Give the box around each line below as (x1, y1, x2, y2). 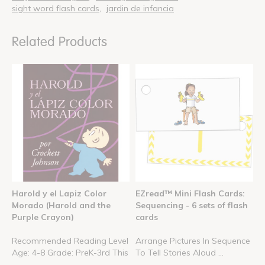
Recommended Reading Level (12, 235, 128, 246)
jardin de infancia (106, 2, 174, 14)
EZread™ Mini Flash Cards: (135, 188, 245, 199)
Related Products (12, 33, 107, 50)
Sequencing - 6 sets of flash (135, 199, 248, 211)
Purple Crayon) (12, 211, 74, 222)
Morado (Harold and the (12, 199, 111, 211)
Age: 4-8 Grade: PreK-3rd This (12, 247, 128, 258)
